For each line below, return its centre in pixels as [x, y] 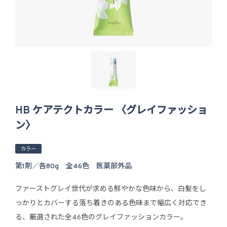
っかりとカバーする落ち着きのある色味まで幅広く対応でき [111, 203]
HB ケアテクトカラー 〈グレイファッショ [111, 111]
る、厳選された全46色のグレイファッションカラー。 [101, 217]
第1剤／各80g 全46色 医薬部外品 [73, 166]
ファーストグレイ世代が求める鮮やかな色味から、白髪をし [111, 189]
